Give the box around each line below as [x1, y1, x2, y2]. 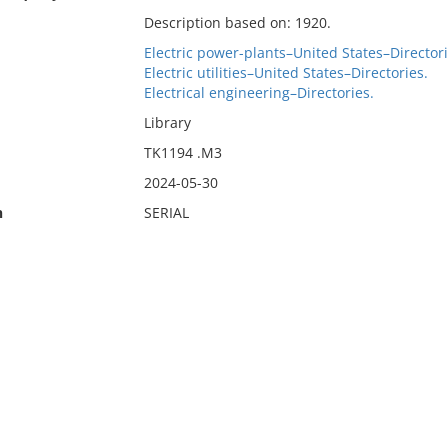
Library [143, 113, 191, 132]
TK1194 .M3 [143, 143, 222, 162]
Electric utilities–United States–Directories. [143, 63, 428, 82]
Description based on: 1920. [143, 13, 331, 32]
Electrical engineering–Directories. [143, 83, 374, 102]
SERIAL [143, 203, 189, 222]
